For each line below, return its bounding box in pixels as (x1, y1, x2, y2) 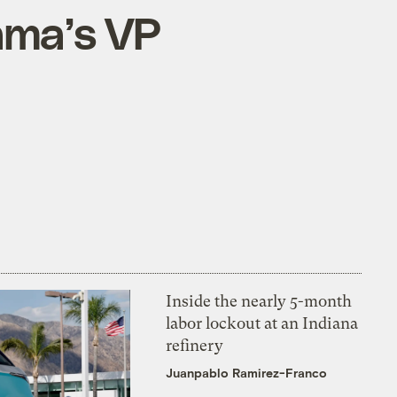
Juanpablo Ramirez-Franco (166, 364, 328, 380)
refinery (166, 335, 224, 354)
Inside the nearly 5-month (166, 291, 353, 310)
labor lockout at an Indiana (166, 313, 359, 332)
